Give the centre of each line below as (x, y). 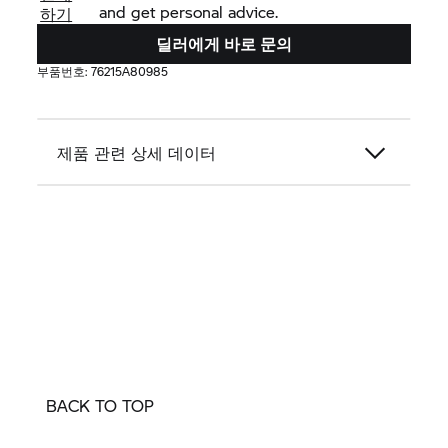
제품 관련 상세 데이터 (137, 153)
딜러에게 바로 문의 (224, 44)
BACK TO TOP (100, 406)
